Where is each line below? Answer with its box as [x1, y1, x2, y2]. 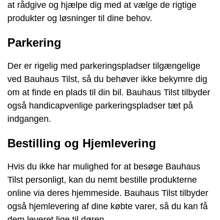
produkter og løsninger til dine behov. [7, 13, 152, 23]
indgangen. [7, 113, 51, 124]
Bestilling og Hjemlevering [7, 136, 156, 150]
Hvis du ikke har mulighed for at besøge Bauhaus [7, 161, 200, 171]
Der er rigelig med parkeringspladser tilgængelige [7, 60, 200, 71]
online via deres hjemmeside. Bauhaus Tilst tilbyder [7, 188, 208, 198]
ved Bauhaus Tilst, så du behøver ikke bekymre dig [7, 74, 207, 84]
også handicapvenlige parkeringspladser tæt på [7, 100, 193, 110]
